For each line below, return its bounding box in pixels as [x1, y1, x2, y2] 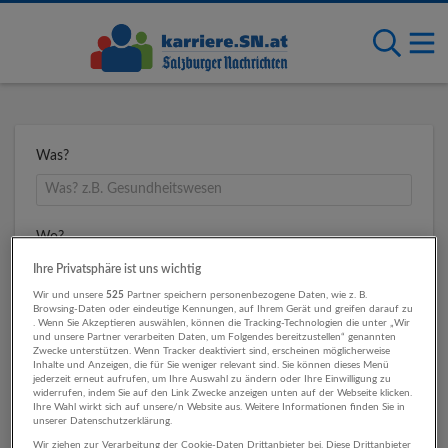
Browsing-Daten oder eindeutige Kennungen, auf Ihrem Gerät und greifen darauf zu [33, 303, 414, 314]
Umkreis [36, 310, 86, 324]
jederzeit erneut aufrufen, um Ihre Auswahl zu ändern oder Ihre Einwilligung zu [33, 373, 392, 384]
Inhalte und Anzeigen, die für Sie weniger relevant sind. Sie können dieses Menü [33, 359, 390, 370]
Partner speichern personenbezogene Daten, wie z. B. [124, 289, 368, 300]
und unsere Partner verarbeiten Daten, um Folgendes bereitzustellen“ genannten [33, 331, 397, 342]
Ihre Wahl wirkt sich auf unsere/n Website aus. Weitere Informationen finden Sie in [33, 401, 406, 412]
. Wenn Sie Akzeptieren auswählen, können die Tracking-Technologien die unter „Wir [33, 317, 411, 328]
